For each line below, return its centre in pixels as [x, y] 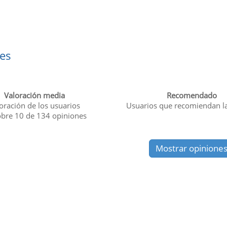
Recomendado [192, 95]
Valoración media [34, 95]
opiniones [69, 115]
